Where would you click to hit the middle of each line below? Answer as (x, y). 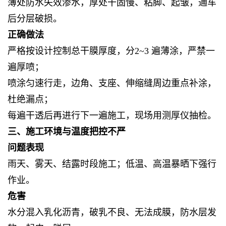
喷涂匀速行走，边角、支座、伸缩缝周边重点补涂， (112, 83)
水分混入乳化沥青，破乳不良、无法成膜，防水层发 (112, 212)
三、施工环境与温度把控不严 (67, 131)
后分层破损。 (35, 18)
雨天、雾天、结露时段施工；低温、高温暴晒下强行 (112, 164)
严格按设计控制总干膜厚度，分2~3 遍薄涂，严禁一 (111, 51)
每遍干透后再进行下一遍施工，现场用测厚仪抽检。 (112, 115)
